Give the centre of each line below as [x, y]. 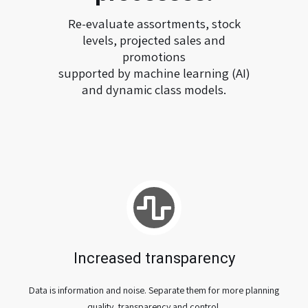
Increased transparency [154, 258]
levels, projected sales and [154, 40]
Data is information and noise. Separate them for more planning [154, 290]
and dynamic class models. [154, 89]
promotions [154, 56]
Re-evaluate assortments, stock [154, 23]
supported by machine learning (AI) [154, 73]
